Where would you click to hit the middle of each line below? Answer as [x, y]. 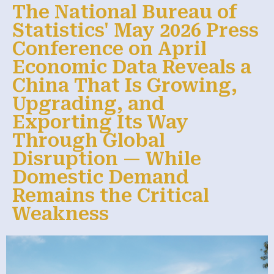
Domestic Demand [101, 177]
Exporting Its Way [100, 122]
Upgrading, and [88, 103]
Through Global [89, 140]
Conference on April [109, 48]
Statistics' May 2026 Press [135, 30]
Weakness [61, 213]
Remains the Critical [111, 195]
